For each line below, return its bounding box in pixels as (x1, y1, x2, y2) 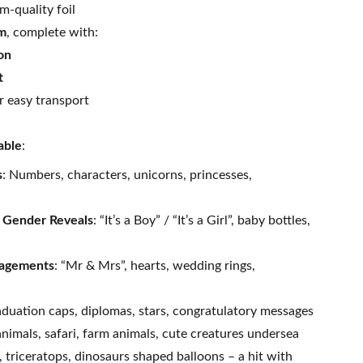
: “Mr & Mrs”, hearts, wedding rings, (54, 259, 255, 272)
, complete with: (6, 26, 98, 39)
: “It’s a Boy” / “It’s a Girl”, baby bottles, (93, 214, 310, 227)
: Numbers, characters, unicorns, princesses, (2, 169, 252, 181)
